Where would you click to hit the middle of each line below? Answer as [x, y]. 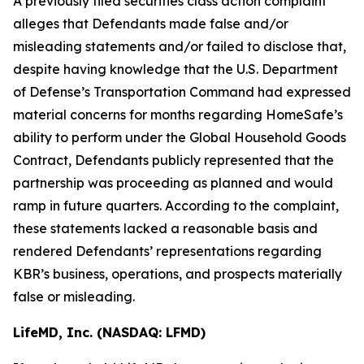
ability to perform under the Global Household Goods [180, 137]
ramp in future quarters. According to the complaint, [176, 206]
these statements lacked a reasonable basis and [165, 228]
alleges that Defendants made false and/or [151, 24]
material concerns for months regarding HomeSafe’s [178, 115]
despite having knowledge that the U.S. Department [175, 69]
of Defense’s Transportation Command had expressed [182, 92]
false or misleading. [74, 297]
